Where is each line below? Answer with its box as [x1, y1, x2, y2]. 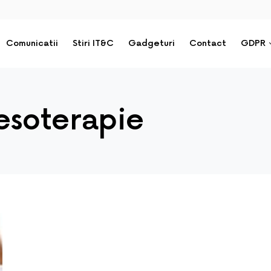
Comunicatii [6, 38, 59, 48]
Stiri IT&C [73, 38, 114, 48]
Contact [189, 38, 227, 48]
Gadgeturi [128, 38, 175, 48]
